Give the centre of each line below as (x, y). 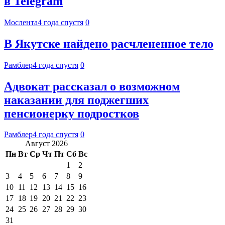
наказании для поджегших (76, 100)
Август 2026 (46, 144)
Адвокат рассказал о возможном (92, 86)
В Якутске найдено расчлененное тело (109, 43)
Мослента (21, 22)
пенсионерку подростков (72, 113)
